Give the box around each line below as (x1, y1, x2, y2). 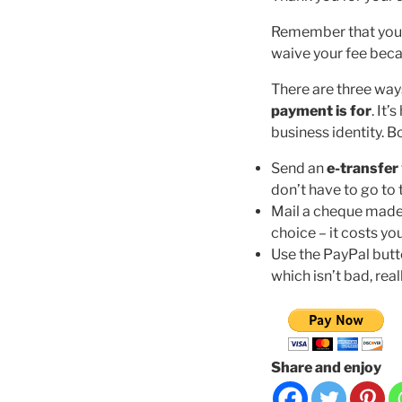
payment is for (271, 101, 371, 119)
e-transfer (327, 159, 398, 177)
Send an (271, 159, 327, 177)
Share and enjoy (271, 358, 381, 376)
